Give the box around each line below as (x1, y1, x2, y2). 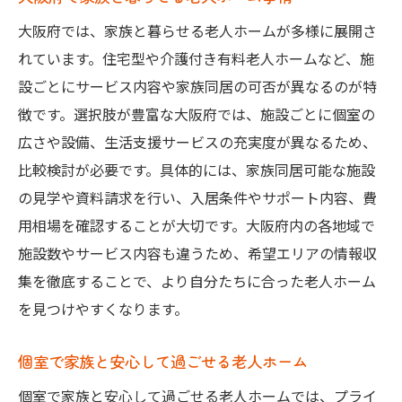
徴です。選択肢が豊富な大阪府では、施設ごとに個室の (18, 103, 375, 126)
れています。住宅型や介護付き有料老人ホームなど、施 (18, 48, 374, 70)
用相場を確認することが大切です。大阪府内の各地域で (18, 214, 375, 237)
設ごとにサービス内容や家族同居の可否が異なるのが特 (18, 75, 377, 98)
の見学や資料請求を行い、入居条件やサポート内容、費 (18, 187, 377, 209)
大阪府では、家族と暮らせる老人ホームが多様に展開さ (18, 20, 377, 42)
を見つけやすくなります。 (18, 298, 188, 320)
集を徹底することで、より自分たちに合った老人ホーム (18, 270, 376, 293)
